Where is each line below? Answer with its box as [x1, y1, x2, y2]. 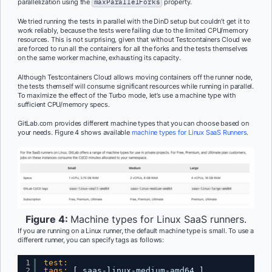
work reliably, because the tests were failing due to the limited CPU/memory [18, 25, 248, 35]
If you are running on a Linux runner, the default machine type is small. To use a [18, 226, 254, 236]
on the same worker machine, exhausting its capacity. [18, 53, 181, 62]
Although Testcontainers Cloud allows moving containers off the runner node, [18, 72, 253, 81]
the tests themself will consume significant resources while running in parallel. [18, 81, 254, 90]
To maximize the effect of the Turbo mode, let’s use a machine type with [18, 90, 236, 100]
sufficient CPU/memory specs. [18, 100, 110, 109]
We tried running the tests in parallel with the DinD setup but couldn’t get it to [18, 16, 250, 25]
